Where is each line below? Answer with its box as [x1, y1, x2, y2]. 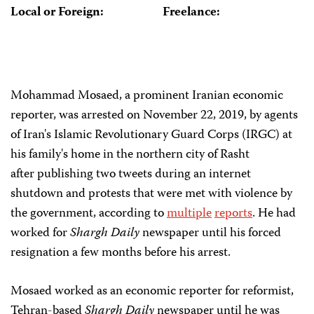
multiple [167, 203, 212, 224]
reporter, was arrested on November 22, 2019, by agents [11, 105, 298, 126]
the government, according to [11, 203, 167, 224]
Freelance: [162, 3, 220, 23]
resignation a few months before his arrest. [11, 243, 231, 264]
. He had [252, 203, 296, 224]
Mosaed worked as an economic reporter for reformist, [11, 281, 294, 302]
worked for [11, 223, 70, 244]
